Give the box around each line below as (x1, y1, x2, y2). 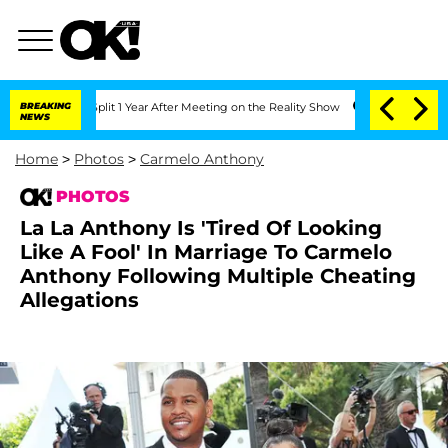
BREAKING (20, 100, 71, 111)
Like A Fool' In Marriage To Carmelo (20, 240, 392, 264)
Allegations (20, 288, 139, 312)
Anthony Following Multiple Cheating (20, 264, 416, 288)
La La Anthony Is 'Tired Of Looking (20, 216, 382, 240)
